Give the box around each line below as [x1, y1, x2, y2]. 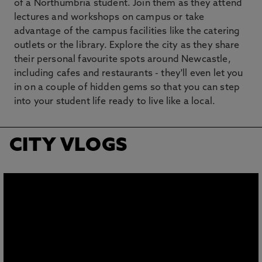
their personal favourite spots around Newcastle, [14, 55, 231, 64]
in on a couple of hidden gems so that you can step [14, 83, 240, 92]
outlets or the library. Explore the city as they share [14, 41, 240, 50]
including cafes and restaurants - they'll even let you [14, 69, 243, 78]
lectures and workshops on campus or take [14, 13, 205, 22]
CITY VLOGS [9, 137, 127, 156]
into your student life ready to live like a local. [14, 97, 216, 106]
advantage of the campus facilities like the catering [14, 27, 240, 36]
